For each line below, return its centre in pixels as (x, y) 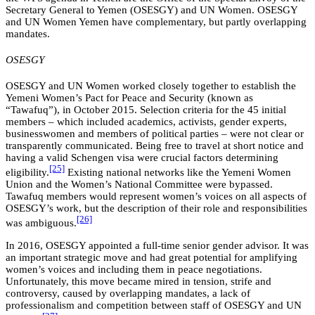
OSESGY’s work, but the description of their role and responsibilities (156, 208)
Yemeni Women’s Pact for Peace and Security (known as (129, 98)
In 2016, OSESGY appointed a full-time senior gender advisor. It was (157, 246)
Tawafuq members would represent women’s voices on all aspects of (156, 197)
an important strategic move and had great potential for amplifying (152, 258)
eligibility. (27, 173)
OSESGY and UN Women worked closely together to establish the (151, 86)
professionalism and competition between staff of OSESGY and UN (154, 306)
